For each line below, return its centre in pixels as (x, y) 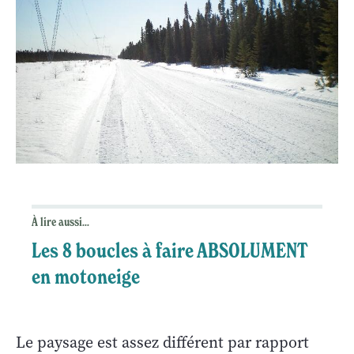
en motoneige (86, 277)
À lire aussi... (60, 222)
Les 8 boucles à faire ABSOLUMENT (169, 251)
